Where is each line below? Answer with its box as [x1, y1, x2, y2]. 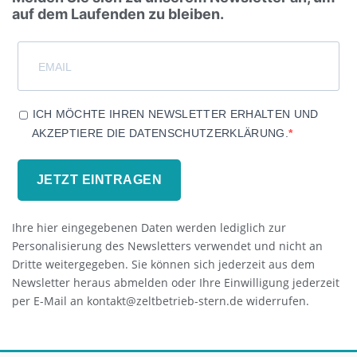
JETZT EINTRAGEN [37, 172, 163, 186]
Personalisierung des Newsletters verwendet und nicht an [12, 237, 323, 253]
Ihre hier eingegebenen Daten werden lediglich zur [12, 219, 286, 235]
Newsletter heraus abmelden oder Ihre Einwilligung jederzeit [12, 274, 339, 290]
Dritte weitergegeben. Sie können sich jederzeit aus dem [12, 256, 315, 272]
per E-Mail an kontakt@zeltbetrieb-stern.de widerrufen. [12, 292, 309, 308]
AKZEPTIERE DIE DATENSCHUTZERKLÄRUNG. [32, 126, 288, 139]
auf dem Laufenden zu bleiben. [12, 6, 224, 23]
